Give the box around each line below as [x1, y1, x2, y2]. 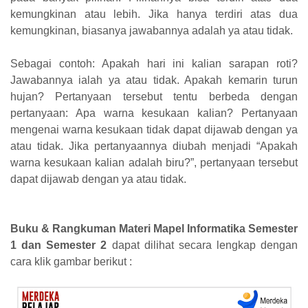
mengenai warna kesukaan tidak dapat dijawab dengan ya [10, 124, 298, 136]
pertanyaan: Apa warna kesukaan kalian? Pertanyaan [10, 107, 298, 120]
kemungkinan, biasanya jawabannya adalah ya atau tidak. [10, 25, 293, 37]
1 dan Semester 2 [10, 239, 107, 252]
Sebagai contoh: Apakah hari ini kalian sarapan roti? [10, 58, 298, 70]
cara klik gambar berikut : [10, 256, 132, 268]
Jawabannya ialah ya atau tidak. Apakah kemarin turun [10, 74, 298, 87]
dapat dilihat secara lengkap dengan [107, 239, 298, 252]
